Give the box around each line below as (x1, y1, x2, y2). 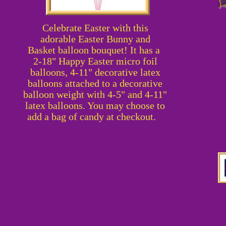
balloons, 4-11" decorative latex (30, 67, 160, 78)
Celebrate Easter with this (42, 22, 148, 33)
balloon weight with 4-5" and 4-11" (23, 89, 167, 100)
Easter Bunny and (78, 33, 150, 44)
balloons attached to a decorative (28, 78, 162, 89)
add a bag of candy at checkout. (27, 111, 163, 122)
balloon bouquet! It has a (55, 44, 162, 55)
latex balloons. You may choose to (25, 100, 165, 111)
